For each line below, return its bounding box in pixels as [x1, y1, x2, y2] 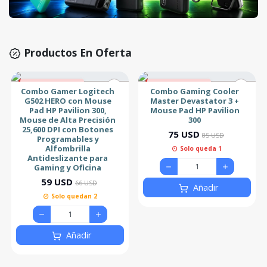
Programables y [36, 133, 99, 145]
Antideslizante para [27, 153, 108, 164]
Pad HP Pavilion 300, [29, 105, 107, 116]
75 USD [168, 128, 200, 141]
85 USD [202, 131, 224, 140]
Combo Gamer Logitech [21, 86, 114, 97]
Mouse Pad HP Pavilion [150, 105, 240, 116]
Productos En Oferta [21, 45, 132, 60]
